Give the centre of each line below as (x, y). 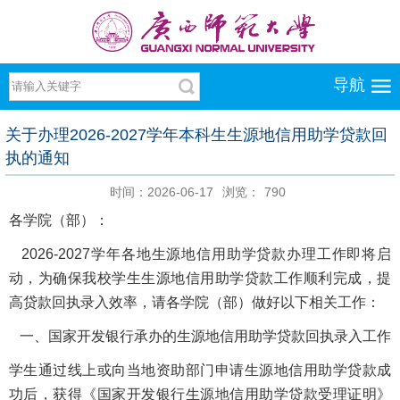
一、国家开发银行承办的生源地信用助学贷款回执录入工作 (200, 336)
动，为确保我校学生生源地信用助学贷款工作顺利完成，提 (200, 278)
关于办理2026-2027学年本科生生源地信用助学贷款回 (196, 134)
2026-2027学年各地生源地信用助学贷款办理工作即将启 (200, 254)
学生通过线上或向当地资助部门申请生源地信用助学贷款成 (200, 370)
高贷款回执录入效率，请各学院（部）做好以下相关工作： (195, 302)
